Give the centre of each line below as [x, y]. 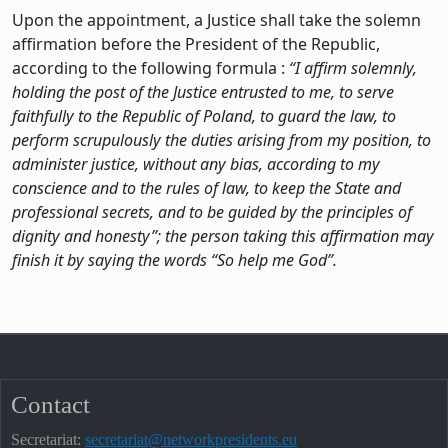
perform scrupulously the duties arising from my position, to [221, 139]
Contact [50, 404]
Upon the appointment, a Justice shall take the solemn [216, 19]
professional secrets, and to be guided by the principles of [212, 211]
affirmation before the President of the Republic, [196, 43]
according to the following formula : [150, 67]
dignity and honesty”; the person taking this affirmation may [223, 235]
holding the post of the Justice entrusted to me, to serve [203, 91]
